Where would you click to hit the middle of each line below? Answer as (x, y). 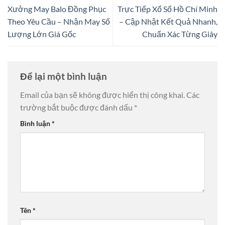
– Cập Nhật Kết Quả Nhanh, (168, 21)
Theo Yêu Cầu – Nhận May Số (59, 21)
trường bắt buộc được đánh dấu (77, 107)
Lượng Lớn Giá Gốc (42, 34)
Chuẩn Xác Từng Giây (180, 34)
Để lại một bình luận (65, 76)
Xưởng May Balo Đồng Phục (57, 9)
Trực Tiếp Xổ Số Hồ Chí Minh (167, 9)
